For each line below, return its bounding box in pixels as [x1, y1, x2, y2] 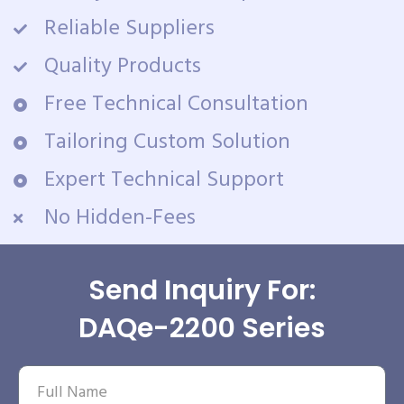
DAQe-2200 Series [78, 309, 326, 347]
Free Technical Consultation [43, 87, 308, 122]
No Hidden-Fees [43, 201, 196, 235]
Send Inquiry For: [88, 271, 316, 309]
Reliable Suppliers [43, 12, 215, 46]
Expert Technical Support [43, 163, 284, 197]
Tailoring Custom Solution [43, 125, 290, 160]
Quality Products [43, 50, 201, 84]
